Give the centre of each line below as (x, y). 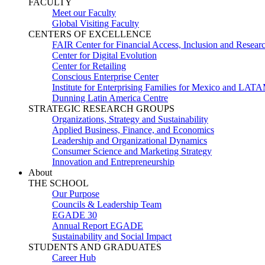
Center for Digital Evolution (104, 55)
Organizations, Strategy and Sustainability (130, 119)
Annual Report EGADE (98, 226)
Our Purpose (76, 194)
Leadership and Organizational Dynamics (130, 140)
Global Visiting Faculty (96, 23)
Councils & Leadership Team (107, 204)
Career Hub (74, 258)
